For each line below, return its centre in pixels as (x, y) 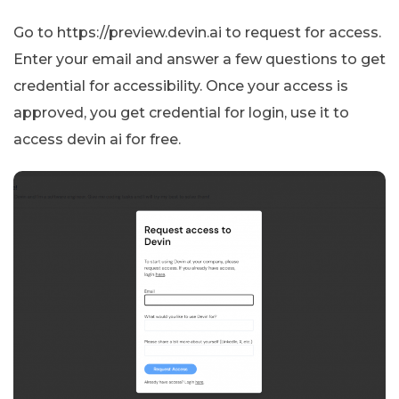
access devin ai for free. (97, 139)
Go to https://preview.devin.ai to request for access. (197, 32)
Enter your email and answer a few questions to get (199, 59)
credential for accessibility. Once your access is (181, 85)
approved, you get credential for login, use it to (181, 112)
